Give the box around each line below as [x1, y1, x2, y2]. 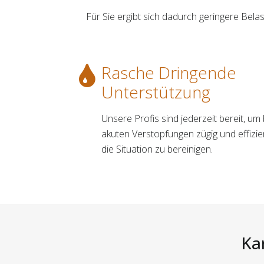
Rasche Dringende [101, 61, 236, 84]
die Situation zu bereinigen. [101, 142, 213, 156]
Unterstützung [101, 80, 210, 103]
